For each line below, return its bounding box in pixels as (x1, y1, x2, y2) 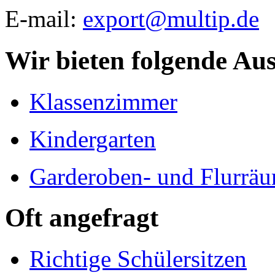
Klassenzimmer (29, 88, 177, 115)
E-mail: (5, 6, 83, 33)
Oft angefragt (5, 203, 158, 233)
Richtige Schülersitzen (29, 245, 247, 272)
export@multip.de (83, 6, 259, 33)
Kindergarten (29, 126, 156, 153)
